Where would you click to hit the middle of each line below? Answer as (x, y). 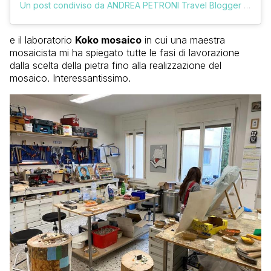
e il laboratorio (42, 40)
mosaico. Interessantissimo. (70, 78)
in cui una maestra (183, 40)
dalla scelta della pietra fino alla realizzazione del (116, 66)
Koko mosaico (108, 40)
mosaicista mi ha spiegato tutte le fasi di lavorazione (125, 53)
